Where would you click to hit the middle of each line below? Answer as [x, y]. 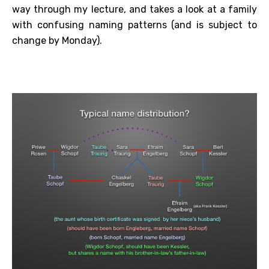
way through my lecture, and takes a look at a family [134, 9]
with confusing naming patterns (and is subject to [134, 25]
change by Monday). [57, 41]
